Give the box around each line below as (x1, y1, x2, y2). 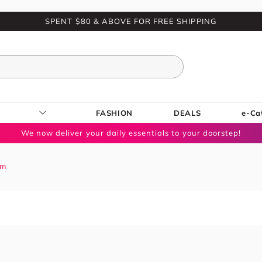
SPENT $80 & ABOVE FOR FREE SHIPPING (45, 16, 217, 26)
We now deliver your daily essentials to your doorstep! (20, 128, 242, 137)
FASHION (96, 108, 133, 118)
